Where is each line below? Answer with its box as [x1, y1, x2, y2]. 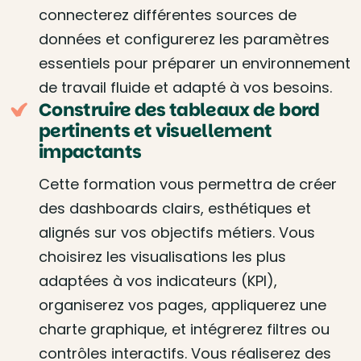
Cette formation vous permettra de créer [39, 174, 337, 194]
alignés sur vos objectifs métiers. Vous [39, 222, 315, 243]
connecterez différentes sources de [39, 5, 297, 25]
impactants [39, 139, 142, 164]
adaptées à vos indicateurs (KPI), [39, 271, 277, 291]
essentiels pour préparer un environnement [39, 53, 351, 73]
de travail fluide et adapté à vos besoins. [39, 77, 332, 98]
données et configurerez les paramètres [39, 29, 330, 49]
